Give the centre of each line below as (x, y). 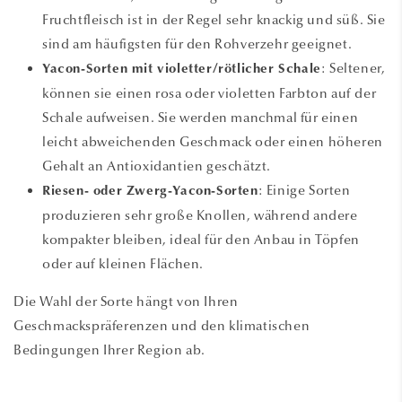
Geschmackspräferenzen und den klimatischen (162, 325)
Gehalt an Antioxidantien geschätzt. (157, 166)
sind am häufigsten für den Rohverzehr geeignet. (197, 44)
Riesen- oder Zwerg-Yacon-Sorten (150, 191)
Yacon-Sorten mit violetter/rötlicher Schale (182, 69)
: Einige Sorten (304, 190)
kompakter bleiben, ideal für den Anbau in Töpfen (201, 239)
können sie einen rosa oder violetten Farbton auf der (210, 93)
